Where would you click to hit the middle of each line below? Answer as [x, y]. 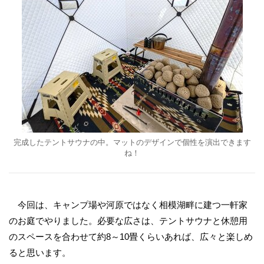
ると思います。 [40, 253]
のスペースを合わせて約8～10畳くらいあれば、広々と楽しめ [131, 237]
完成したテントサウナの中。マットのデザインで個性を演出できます [132, 142]
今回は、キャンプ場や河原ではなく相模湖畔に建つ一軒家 [128, 205]
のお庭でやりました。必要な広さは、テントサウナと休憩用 [128, 221]
